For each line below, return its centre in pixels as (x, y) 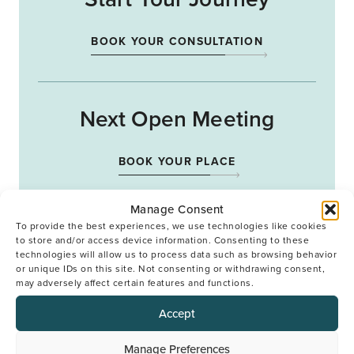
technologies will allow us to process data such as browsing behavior (176, 254)
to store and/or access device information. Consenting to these (162, 240)
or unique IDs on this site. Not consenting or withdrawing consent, (170, 269)
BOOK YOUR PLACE (177, 161)
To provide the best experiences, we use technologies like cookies (171, 226)
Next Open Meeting (177, 119)
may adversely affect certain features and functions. (135, 283)
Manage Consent (177, 209)
